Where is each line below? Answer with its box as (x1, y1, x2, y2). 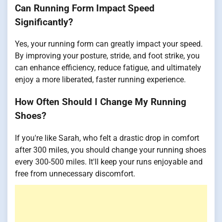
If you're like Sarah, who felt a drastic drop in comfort (15, 133, 199, 143)
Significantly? (15, 16, 73, 28)
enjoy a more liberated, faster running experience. (15, 75, 186, 85)
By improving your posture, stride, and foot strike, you (15, 51, 200, 61)
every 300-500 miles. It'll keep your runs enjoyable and (15, 157, 203, 166)
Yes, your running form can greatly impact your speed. (15, 39, 203, 49)
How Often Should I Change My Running (15, 97, 186, 108)
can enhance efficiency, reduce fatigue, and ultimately (15, 63, 201, 73)
